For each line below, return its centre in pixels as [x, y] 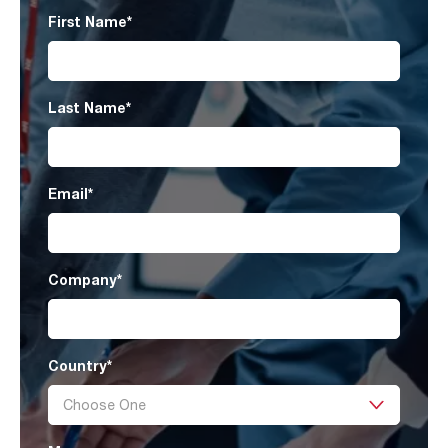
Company [82, 280]
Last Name [87, 108]
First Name [87, 22]
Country [77, 366]
